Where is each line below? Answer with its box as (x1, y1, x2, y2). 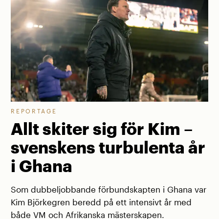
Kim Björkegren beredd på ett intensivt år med (11, 197, 192, 207)
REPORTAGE (11, 107, 57, 114)
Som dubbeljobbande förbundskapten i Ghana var (11, 184, 207, 194)
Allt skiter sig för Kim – (11, 119, 193, 139)
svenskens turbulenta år (11, 137, 206, 157)
